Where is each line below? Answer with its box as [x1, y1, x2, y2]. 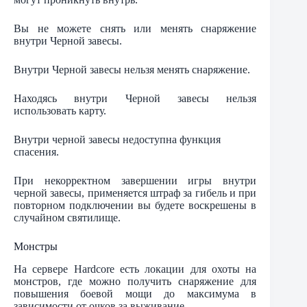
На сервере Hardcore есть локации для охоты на [14, 263, 257, 275]
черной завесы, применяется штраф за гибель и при [14, 187, 257, 199]
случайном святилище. [14, 212, 121, 224]
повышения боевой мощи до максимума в [14, 288, 257, 300]
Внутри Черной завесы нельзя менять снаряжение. [14, 64, 250, 76]
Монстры [14, 241, 58, 253]
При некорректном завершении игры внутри [14, 175, 257, 187]
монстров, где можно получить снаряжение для [14, 275, 257, 288]
